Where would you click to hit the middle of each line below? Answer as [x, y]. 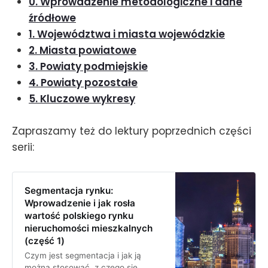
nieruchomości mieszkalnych [88, 228]
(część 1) [44, 240]
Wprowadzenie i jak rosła [80, 203]
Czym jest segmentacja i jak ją [83, 255]
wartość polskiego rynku [79, 215]
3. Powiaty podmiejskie [88, 66]
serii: [23, 147]
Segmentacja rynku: [68, 190]
